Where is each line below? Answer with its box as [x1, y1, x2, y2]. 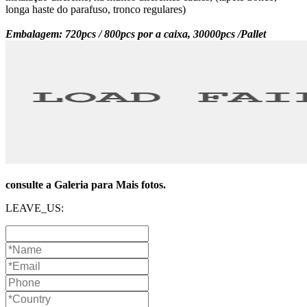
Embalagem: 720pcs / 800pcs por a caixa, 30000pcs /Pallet [5, 28, 266, 40]
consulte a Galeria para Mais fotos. [5, 179, 166, 191]
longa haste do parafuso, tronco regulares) [5, 3, 186, 16]
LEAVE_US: [5, 202, 64, 214]
